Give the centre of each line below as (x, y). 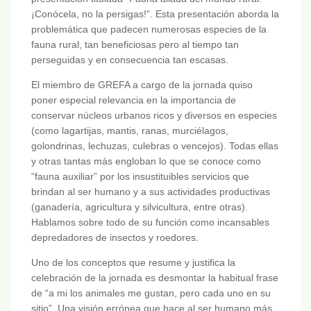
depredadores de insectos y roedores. (115, 238)
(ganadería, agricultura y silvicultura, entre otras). (140, 207)
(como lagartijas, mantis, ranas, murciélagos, (130, 131)
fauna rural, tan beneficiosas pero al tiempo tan (135, 45)
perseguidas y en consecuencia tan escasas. (130, 60)
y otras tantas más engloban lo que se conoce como (146, 161)
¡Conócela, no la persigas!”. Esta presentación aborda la (155, 14)
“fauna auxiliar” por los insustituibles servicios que (140, 177)
